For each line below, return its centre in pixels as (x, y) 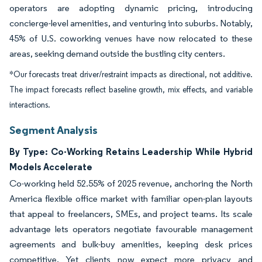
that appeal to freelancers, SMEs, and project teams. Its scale (131, 214)
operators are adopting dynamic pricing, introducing (131, 8)
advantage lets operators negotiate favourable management (131, 229)
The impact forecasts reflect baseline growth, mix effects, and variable (131, 90)
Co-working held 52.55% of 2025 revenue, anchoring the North (131, 183)
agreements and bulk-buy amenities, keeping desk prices (131, 244)
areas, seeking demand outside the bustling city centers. (117, 54)
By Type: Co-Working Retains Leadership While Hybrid (131, 151)
